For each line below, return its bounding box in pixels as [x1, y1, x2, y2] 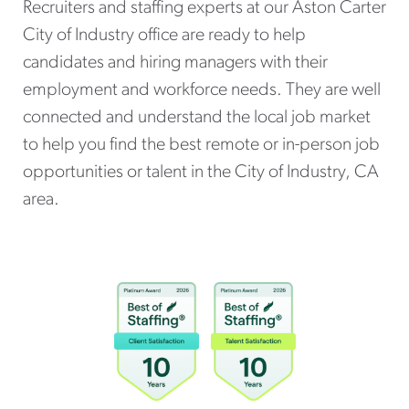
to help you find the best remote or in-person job [23, 136, 380, 154]
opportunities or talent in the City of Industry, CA [23, 163, 379, 182]
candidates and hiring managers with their [23, 54, 328, 72]
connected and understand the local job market [23, 109, 371, 127]
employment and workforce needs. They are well [23, 81, 381, 100]
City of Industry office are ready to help [23, 26, 306, 45]
